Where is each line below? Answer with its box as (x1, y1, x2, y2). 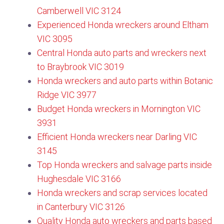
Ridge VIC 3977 (37, 89, 96, 100)
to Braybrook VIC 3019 (37, 61, 124, 72)
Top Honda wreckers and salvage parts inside (37, 159, 212, 170)
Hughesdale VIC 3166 (37, 173, 121, 184)
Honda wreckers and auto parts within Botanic (37, 75, 213, 86)
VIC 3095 (37, 33, 72, 44)
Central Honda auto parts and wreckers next (37, 47, 206, 58)
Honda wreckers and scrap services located (37, 187, 207, 198)
